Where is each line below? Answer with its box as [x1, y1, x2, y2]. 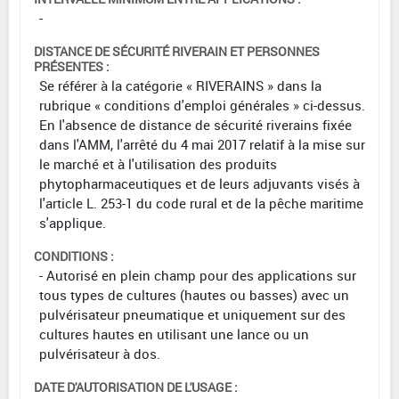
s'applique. [39, 214, 106, 232]
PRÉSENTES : [34, 58, 110, 76]
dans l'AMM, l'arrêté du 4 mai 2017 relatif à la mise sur [39, 135, 365, 154]
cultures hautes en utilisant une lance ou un [39, 325, 309, 344]
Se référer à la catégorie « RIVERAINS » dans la [39, 77, 322, 95]
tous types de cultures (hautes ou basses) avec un [39, 286, 349, 305]
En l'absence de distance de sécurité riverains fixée [39, 116, 352, 134]
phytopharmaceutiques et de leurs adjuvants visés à [39, 175, 360, 193]
